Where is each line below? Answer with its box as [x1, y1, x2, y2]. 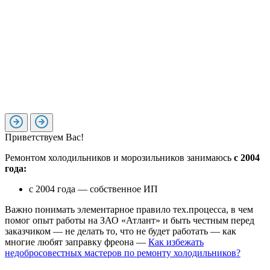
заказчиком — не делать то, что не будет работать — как [5, 225, 236, 236]
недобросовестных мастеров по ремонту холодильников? [5, 247, 240, 258]
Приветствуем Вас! [5, 131, 84, 142]
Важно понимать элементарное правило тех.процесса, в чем [5, 204, 253, 215]
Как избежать [148, 236, 204, 247]
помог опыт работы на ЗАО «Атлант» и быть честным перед [5, 215, 254, 225]
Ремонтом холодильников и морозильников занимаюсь [5, 152, 234, 163]
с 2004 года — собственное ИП [29, 183, 158, 194]
